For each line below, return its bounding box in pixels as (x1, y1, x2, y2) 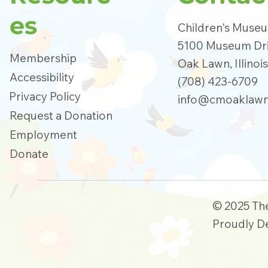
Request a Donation (10, 108, 113, 123)
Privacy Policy (8, 89, 81, 103)
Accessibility (10, 69, 75, 84)
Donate (10, 147, 49, 162)
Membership (9, 50, 77, 65)
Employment (10, 127, 78, 142)
